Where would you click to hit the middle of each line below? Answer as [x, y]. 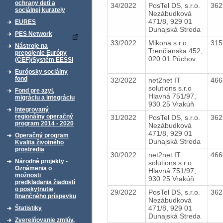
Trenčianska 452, [175, 51]
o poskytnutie [34, 189]
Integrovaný [32, 110]
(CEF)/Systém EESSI [44, 60]
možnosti [28, 175]
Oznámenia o [33, 168]
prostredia [30, 149]
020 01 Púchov [172, 58]
